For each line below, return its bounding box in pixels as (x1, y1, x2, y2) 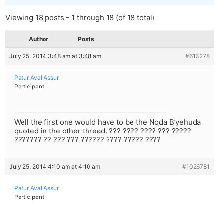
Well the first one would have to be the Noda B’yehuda (14, 117, 201, 127)
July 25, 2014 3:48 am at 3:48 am (9, 52, 101, 60)
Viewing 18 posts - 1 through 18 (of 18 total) (5, 13, 154, 22)
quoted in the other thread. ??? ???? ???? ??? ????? (14, 126, 191, 136)
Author (29, 35, 48, 43)
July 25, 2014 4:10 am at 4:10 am (9, 163, 100, 171)
